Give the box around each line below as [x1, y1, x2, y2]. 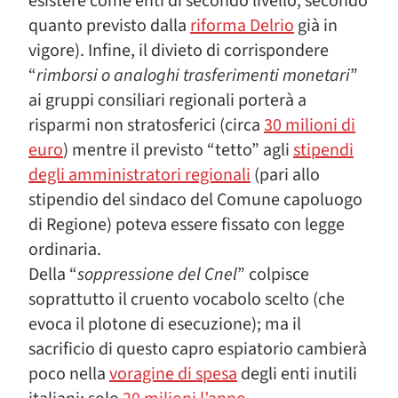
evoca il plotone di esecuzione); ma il [28, 312, 301, 337]
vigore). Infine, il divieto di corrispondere [28, 38, 329, 63]
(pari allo [251, 163, 320, 187]
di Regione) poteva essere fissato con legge [28, 212, 345, 237]
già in [294, 13, 338, 38]
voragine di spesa [109, 362, 237, 386]
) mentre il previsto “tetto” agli [63, 138, 293, 163]
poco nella [28, 362, 109, 386]
